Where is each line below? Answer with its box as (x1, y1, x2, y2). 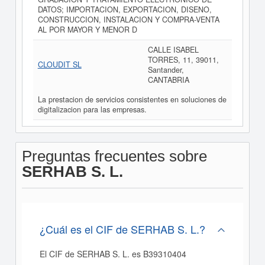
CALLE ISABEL (147, 44, 199, 55)
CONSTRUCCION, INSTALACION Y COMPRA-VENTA (37, 14, 219, 25)
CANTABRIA (147, 75, 189, 85)
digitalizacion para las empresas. (37, 104, 147, 115)
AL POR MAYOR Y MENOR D (37, 24, 137, 35)
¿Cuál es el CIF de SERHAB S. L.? (39, 221, 205, 237)
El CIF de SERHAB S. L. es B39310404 (39, 248, 186, 260)
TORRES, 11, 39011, (147, 54, 219, 65)
